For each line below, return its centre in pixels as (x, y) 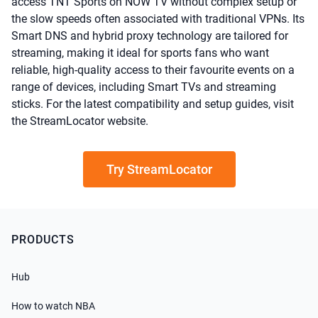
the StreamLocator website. (80, 121)
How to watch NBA (53, 306)
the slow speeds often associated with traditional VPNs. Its (158, 19)
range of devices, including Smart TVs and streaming (144, 87)
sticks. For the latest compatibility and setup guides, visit (153, 104)
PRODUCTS (43, 240)
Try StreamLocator (159, 169)
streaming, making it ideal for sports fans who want (140, 53)
